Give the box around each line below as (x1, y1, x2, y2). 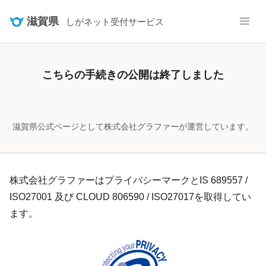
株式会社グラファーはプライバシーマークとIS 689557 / (9, 175, 248, 185)
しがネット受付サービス (66, 16, 164, 27)
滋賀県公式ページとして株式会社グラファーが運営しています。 (12, 122, 254, 131)
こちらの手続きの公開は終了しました (42, 68, 224, 81)
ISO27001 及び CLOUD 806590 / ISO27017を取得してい (9, 192, 251, 202)
